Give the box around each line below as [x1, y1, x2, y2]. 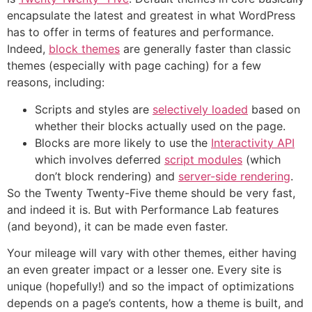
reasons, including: [7, 75, 104, 90]
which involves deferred [35, 152, 164, 166]
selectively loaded [153, 102, 248, 116]
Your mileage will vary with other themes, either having [7, 246, 297, 260]
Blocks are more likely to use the [35, 135, 211, 150]
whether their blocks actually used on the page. [35, 118, 286, 133]
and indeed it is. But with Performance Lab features [7, 202, 279, 217]
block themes [49, 42, 120, 56]
